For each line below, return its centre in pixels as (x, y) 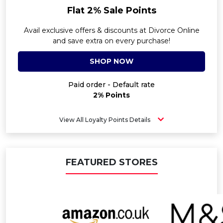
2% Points (111, 95)
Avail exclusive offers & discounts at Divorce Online (111, 30)
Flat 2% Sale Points (111, 10)
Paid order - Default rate (111, 85)
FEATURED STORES (111, 162)
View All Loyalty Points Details (105, 120)
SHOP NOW (111, 61)
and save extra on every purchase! (111, 41)
